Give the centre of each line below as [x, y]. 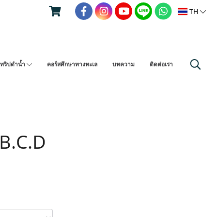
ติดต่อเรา [161, 64]
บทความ [123, 64]
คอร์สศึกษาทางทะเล [72, 64]
